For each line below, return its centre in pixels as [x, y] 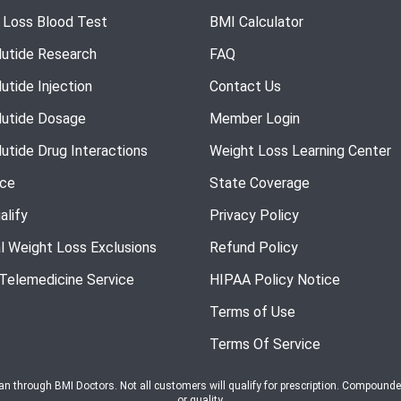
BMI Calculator [256, 21]
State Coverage [260, 183]
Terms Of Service [265, 344]
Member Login [255, 118]
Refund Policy [254, 247]
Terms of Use [252, 311]
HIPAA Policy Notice [275, 279]
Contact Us [245, 86]
